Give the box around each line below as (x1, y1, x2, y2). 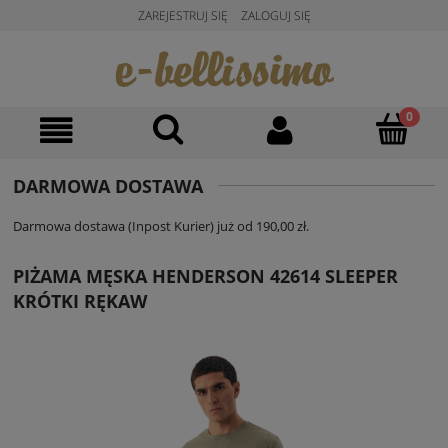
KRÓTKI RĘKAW (13, 289, 147, 314)
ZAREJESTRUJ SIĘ (137, 7, 228, 24)
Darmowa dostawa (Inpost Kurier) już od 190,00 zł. (13, 217, 309, 236)
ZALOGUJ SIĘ (240, 7, 311, 24)
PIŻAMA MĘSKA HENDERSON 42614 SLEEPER (13, 264, 398, 289)
